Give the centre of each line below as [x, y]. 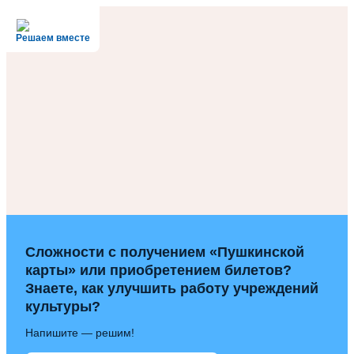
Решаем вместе [53, 38]
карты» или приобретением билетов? [158, 270]
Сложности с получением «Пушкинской [165, 252]
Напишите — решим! [80, 333]
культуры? [63, 307]
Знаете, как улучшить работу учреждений [172, 288]
